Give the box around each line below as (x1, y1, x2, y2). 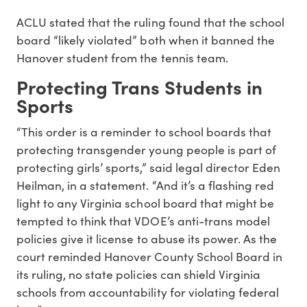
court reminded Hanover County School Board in (16, 248, 282, 265)
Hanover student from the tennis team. (16, 49, 228, 66)
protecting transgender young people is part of (16, 141, 276, 158)
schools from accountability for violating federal (16, 284, 279, 301)
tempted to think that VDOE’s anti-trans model (16, 212, 270, 230)
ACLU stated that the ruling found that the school (16, 13, 284, 30)
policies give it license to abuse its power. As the (16, 230, 278, 247)
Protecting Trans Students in (16, 73, 262, 99)
